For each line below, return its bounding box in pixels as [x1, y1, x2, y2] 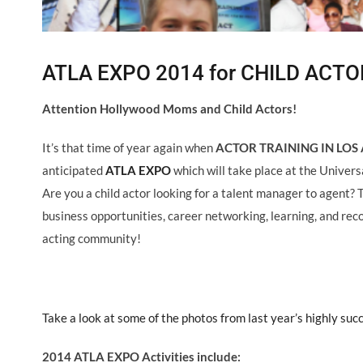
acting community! [42, 230, 141, 246]
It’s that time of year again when [42, 139, 216, 155]
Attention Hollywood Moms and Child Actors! [42, 100, 297, 116]
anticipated [42, 162, 105, 177]
